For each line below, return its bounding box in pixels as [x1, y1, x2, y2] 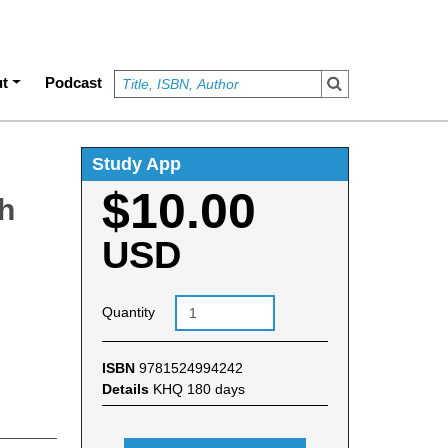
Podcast [45, 73, 102, 91]
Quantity [101, 304, 155, 321]
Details [101, 380, 153, 397]
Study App [91, 153, 181, 174]
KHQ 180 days [152, 380, 245, 397]
